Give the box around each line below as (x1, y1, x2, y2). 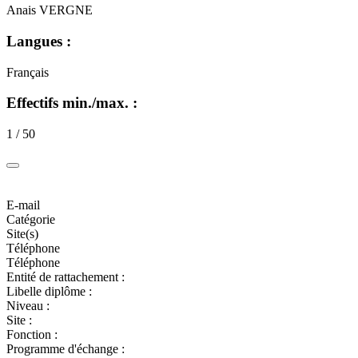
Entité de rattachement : (6, 269, 125, 284)
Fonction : (6, 327, 58, 341)
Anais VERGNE (6, 3, 93, 18)
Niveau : (6, 298, 50, 312)
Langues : (6, 32, 71, 50)
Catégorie (6, 212, 55, 226)
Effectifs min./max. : (6, 94, 137, 112)
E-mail (6, 197, 40, 212)
